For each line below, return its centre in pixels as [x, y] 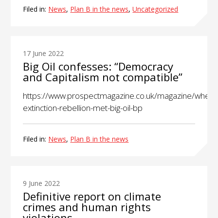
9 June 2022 [42, 183]
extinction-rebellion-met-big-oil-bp [83, 108]
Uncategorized [155, 9]
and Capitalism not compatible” [103, 77]
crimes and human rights [87, 207]
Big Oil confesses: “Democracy [98, 66]
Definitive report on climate [92, 196]
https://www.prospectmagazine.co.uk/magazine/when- [120, 96]
